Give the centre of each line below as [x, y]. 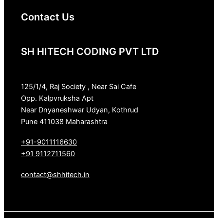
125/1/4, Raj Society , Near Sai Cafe [79, 87]
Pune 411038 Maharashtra [64, 122]
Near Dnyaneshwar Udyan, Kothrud [80, 110]
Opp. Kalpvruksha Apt [57, 99]
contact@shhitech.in [55, 174]
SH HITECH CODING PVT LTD [90, 52]
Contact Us [48, 17]
